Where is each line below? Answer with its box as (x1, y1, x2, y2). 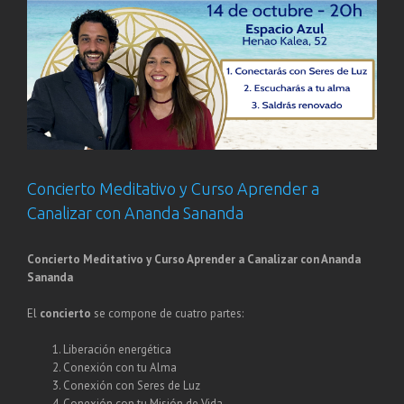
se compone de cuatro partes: (91, 306, 243, 322)
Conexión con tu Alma (63, 360, 177, 376)
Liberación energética (63, 342, 171, 358)
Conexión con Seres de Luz (63, 378, 200, 394)
